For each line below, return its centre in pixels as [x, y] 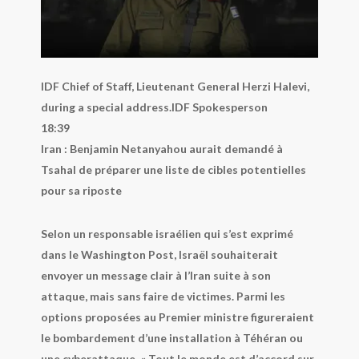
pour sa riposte [81, 190]
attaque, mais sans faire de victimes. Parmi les [163, 296]
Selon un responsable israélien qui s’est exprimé [167, 233]
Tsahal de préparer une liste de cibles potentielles [173, 169]
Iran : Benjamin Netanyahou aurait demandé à [161, 148]
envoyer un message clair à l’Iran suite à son [155, 275]
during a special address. [106, 107]
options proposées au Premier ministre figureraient [177, 317]
